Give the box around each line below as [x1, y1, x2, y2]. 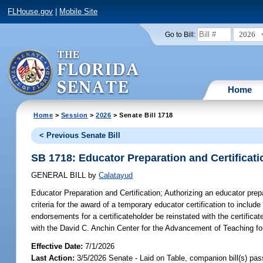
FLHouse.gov [8, 7, 53, 16]
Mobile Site [59, 7, 98, 16]
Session [60, 111, 88, 119]
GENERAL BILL [31, 171, 89, 180]
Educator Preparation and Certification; [31, 188, 163, 198]
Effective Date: [31, 241, 86, 251]
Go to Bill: [164, 31, 195, 38]
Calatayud [99, 171, 133, 180]
